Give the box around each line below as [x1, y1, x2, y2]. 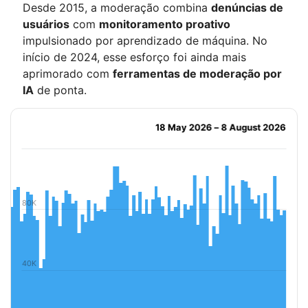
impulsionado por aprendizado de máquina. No [23, 34, 267, 47]
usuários [23, 17, 69, 31]
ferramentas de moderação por [113, 67, 282, 80]
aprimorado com [23, 67, 113, 80]
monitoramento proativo [99, 17, 230, 31]
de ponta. [34, 83, 87, 97]
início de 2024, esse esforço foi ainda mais [23, 50, 246, 64]
